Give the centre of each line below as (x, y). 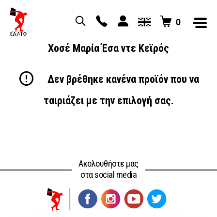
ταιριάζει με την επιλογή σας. (108, 100)
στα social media (108, 175)
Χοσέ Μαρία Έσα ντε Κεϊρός (108, 48)
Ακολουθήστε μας (108, 164)
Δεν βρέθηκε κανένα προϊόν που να (122, 79)
